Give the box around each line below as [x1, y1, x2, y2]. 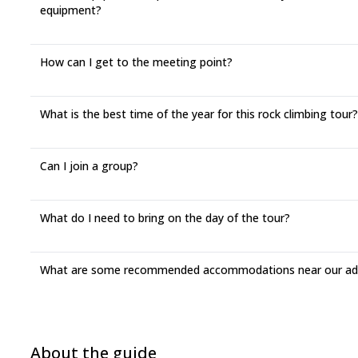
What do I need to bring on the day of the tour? [40, 210, 290, 225]
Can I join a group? [40, 158, 138, 173]
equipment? [40, 2, 101, 18]
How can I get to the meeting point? [40, 54, 233, 70]
